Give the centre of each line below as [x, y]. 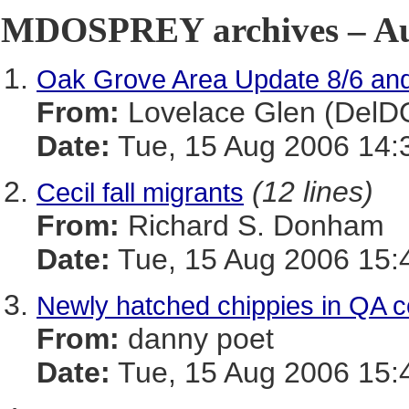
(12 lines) [313, 192]
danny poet [197, 339]
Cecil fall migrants [140, 192]
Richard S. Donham [252, 225]
